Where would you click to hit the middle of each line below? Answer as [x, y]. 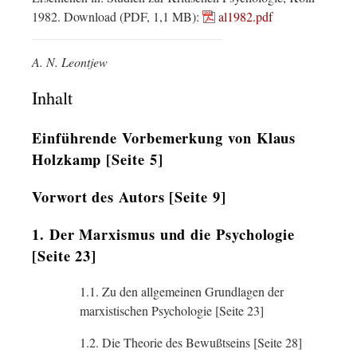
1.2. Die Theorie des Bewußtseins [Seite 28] [191, 342]
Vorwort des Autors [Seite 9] [129, 196]
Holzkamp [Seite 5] [98, 159]
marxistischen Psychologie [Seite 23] [172, 310]
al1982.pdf [245, 16]
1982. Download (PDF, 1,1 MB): [117, 16]
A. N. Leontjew [70, 62]
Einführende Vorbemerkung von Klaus [164, 137]
